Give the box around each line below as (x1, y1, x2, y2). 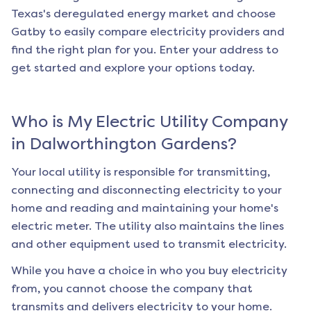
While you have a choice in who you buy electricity (11, 264, 287, 278)
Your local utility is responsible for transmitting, (11, 165, 270, 179)
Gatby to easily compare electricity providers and (11, 25, 285, 39)
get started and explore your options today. (11, 61, 255, 75)
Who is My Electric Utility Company (11, 112, 287, 132)
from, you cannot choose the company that (11, 282, 253, 296)
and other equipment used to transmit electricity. (11, 237, 287, 251)
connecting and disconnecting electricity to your (11, 183, 282, 197)
